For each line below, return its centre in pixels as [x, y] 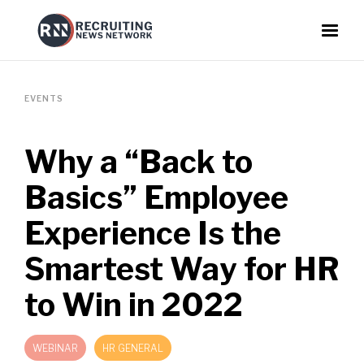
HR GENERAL [133, 348]
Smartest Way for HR [182, 269]
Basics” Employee [156, 197]
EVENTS [44, 98]
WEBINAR [55, 348]
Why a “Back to [139, 162]
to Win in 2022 [134, 305]
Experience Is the [153, 233]
